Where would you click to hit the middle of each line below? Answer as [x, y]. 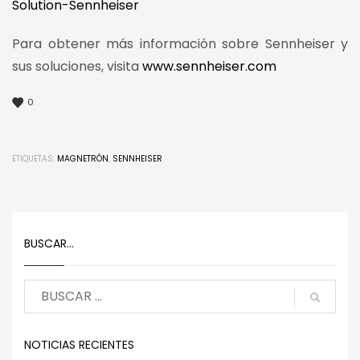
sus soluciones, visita [77, 67]
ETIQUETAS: [33, 158]
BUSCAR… [49, 243]
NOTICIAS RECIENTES [79, 344]
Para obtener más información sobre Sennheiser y [180, 44]
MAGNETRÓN [83, 158]
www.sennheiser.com [209, 67]
